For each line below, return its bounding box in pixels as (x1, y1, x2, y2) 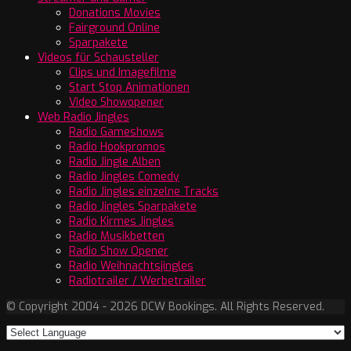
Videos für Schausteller (38, 49, 159, 65)
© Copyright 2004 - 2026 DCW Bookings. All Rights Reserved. (6, 299, 324, 314)
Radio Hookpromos (69, 139, 165, 154)
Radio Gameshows (69, 124, 164, 139)
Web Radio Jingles (38, 109, 129, 125)
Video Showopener (69, 94, 164, 110)
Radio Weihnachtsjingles (69, 258, 194, 273)
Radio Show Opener (69, 243, 168, 259)
